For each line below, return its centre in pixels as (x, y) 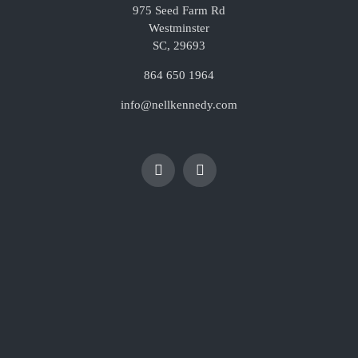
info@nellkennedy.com (179, 105)
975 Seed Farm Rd (179, 11)
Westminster (179, 28)
